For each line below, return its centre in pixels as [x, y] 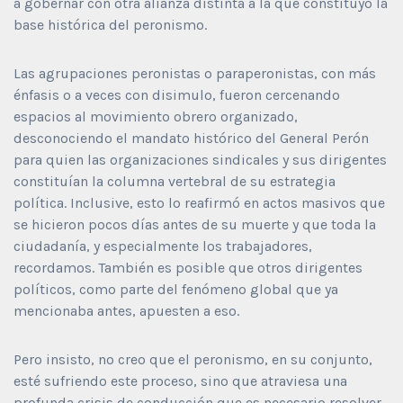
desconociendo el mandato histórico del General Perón [191, 138]
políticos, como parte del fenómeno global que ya [176, 289]
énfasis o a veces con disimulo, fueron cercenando [177, 94]
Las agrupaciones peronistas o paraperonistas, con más [195, 73]
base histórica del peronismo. [110, 24]
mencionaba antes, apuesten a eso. [126, 310]
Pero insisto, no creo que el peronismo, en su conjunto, [193, 359]
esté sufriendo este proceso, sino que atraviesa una [180, 381]
